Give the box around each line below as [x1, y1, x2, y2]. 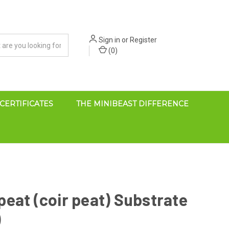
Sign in [99, 35, 121, 44]
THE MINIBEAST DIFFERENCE [76, 99, 189, 109]
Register [130, 35, 157, 44]
